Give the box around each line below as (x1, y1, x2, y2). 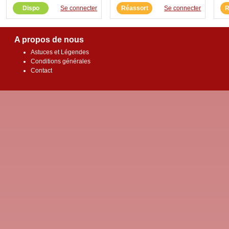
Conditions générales (31, 57, 90, 65)
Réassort (121, 4, 148, 12)
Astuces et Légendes (31, 48, 89, 56)
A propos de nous (14, 35, 84, 44)
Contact (31, 66, 52, 74)
